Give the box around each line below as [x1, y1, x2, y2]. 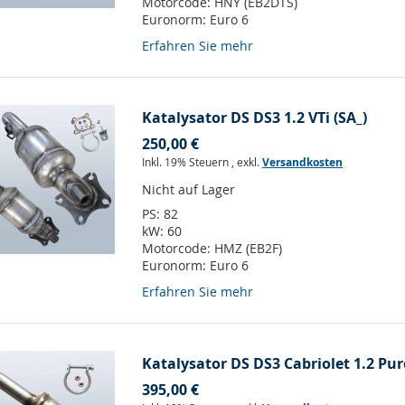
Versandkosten [262, 155, 344, 171]
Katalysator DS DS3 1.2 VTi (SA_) [142, 108, 368, 128]
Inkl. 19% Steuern [142, 155, 232, 170]
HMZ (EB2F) [214, 240, 283, 258]
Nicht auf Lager [142, 181, 236, 199]
